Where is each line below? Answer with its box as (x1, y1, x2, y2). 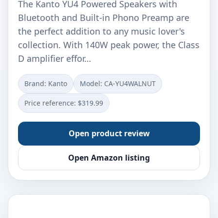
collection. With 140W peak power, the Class (18, 39, 200, 51)
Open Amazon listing (68, 152, 150, 163)
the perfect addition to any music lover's (18, 25, 185, 37)
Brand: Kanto (24, 79, 67, 88)
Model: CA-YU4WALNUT (80, 79, 156, 88)
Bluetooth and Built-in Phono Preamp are (18, 12, 189, 23)
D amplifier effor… (18, 53, 91, 64)
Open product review (68, 128, 150, 139)
